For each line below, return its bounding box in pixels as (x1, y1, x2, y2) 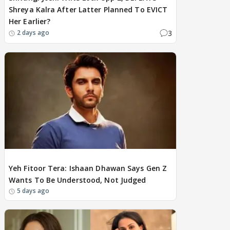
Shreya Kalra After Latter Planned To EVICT (9, 4, 168, 14)
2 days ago (17, 28, 49, 37)
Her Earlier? (9, 16, 51, 26)
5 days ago (17, 186, 49, 195)
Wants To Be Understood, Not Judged (9, 175, 146, 185)
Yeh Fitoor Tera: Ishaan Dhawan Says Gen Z (9, 163, 167, 173)
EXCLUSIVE (9, 153, 39, 161)
